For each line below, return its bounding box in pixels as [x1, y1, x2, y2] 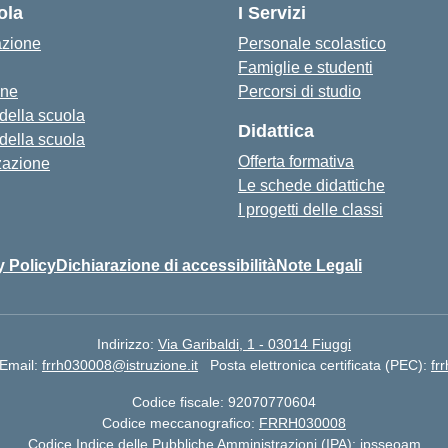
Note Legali [276, 257, 362, 274]
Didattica [238, 121, 314, 141]
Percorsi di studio [238, 83, 361, 100]
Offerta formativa [238, 153, 354, 170]
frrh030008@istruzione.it [42, 357, 198, 373]
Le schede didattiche [238, 177, 385, 194]
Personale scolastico [238, 35, 386, 52]
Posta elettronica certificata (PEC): [210, 357, 431, 373]
